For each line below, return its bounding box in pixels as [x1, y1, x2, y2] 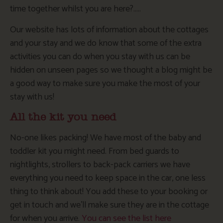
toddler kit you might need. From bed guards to [10, 144, 179, 159]
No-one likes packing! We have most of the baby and [10, 130, 201, 146]
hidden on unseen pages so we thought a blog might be [10, 62, 212, 78]
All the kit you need [10, 112, 116, 123]
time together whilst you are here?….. [10, 1, 141, 17]
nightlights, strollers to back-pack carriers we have [10, 157, 190, 173]
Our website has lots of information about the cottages [10, 22, 209, 37]
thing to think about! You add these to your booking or [10, 184, 208, 200]
